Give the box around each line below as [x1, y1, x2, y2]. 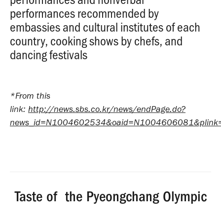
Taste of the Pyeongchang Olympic [14, 188, 207, 206]
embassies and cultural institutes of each [10, 18, 200, 36]
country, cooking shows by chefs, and [10, 32, 183, 49]
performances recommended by [10, 4, 159, 22]
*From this [10, 90, 50, 102]
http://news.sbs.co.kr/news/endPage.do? [28, 104, 185, 115]
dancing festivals [10, 46, 87, 63]
